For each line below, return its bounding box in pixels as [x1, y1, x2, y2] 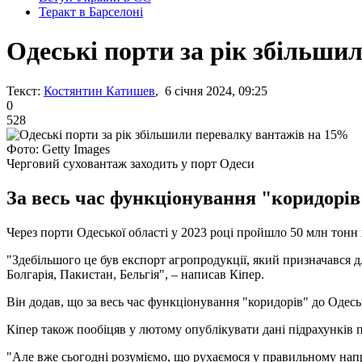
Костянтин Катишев [44, 83, 155, 98]
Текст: [6, 83, 40, 98]
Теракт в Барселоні [39, 5, 143, 19]
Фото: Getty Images [6, 141, 110, 156]
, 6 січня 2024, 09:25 [155, 83, 267, 98]
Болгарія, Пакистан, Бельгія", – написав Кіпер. [6, 267, 264, 281]
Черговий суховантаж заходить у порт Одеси [6, 156, 255, 170]
